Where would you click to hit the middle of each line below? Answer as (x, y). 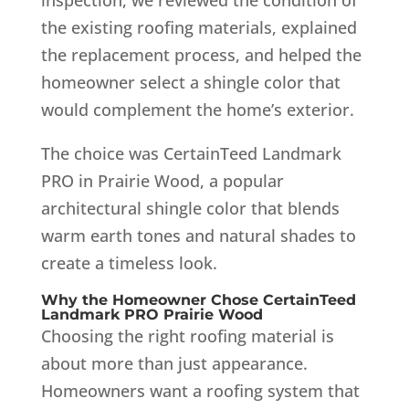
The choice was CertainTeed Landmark (191, 153)
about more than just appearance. (174, 363)
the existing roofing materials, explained (199, 27)
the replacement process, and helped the (201, 54)
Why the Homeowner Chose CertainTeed (198, 299)
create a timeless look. (129, 262)
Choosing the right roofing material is (187, 336)
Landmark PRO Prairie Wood (152, 314)
